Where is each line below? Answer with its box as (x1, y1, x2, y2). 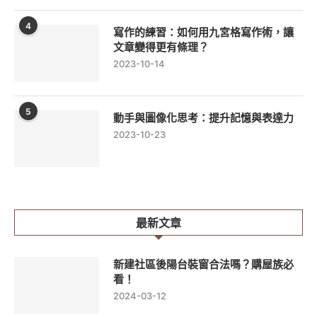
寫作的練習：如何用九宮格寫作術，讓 (113, 25, 294, 40)
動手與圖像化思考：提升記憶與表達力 (113, 111, 294, 125)
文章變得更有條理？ (113, 40, 209, 54)
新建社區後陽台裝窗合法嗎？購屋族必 (113, 258, 294, 272)
